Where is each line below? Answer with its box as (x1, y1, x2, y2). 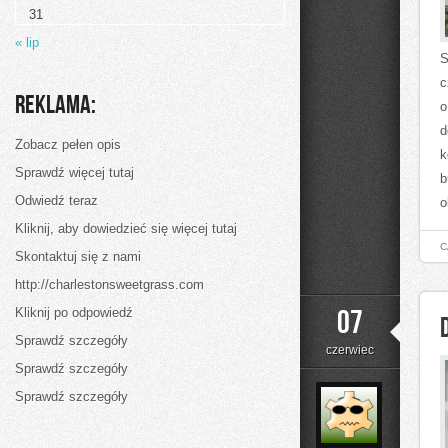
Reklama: (15, 90, 96, 121)
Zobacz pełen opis (15, 137, 121, 152)
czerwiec (326, 343, 374, 357)
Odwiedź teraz (15, 193, 98, 208)
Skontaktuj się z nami (15, 249, 141, 264)
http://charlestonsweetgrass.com (15, 277, 204, 292)
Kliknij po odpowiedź (15, 305, 133, 320)
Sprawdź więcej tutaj (15, 165, 134, 180)
